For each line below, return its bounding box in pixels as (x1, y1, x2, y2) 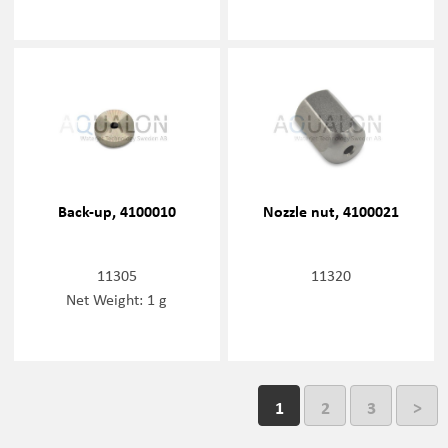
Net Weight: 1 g (66, 287, 168, 310)
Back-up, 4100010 (57, 199, 176, 222)
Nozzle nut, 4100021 (263, 199, 400, 222)
